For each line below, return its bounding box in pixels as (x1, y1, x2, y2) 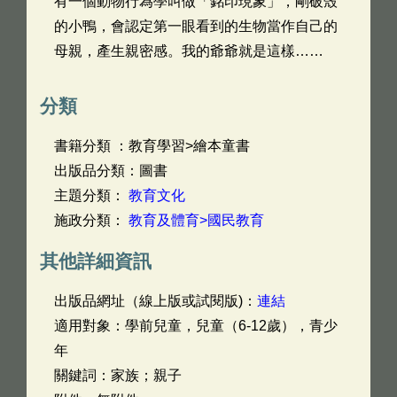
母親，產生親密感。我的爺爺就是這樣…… (54, 43, 323, 58)
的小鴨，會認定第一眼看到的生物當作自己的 (54, 19, 338, 34)
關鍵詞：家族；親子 (54, 368, 182, 383)
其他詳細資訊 (40, 251, 152, 271)
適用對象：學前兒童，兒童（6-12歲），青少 (54, 318, 338, 333)
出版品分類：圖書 (54, 163, 167, 178)
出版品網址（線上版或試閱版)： (54, 293, 257, 308)
